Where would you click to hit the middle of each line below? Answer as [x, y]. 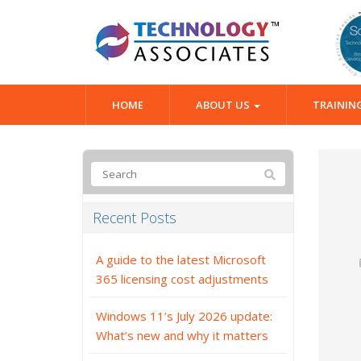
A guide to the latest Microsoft [181, 259]
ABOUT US [224, 105]
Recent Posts [135, 218]
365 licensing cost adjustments [182, 279]
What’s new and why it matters [182, 335]
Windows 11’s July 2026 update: [184, 316]
